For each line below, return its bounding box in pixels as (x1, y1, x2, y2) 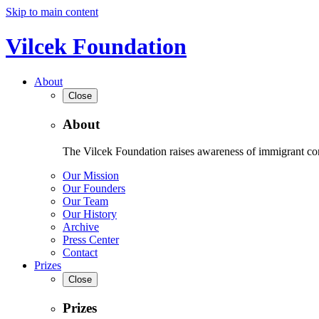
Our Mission (63, 169, 119, 182)
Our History (63, 208, 117, 221)
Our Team (63, 195, 108, 208)
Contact (63, 246, 98, 259)
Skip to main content (6, 6, 98, 18)
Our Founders (63, 182, 125, 195)
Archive (63, 221, 99, 234)
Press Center (63, 234, 119, 246)
